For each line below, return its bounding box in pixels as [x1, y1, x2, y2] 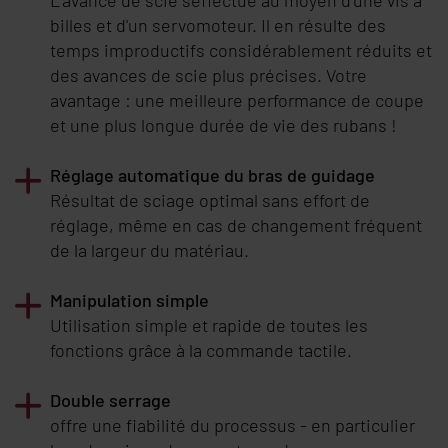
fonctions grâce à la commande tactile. [50, 338, 352, 361]
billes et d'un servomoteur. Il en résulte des [50, 13, 386, 36]
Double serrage [50, 388, 171, 411]
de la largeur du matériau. [50, 238, 249, 261]
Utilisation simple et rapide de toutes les [50, 313, 368, 336]
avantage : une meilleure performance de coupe [50, 88, 424, 111]
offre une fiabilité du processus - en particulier [50, 413, 415, 436]
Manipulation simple [50, 288, 209, 311]
